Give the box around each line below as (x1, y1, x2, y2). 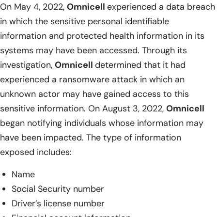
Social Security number (12, 183, 104, 195)
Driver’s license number (12, 197, 105, 209)
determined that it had (95, 59, 186, 71)
